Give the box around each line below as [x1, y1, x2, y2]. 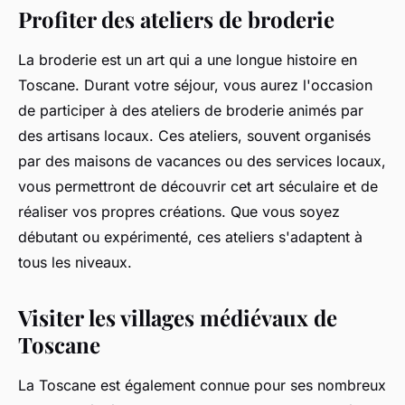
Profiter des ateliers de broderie [18, 5, 334, 34]
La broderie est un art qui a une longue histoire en [18, 51, 357, 70]
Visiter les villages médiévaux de [18, 303, 337, 333]
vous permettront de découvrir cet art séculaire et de [18, 177, 378, 196]
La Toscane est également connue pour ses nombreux [18, 376, 386, 395]
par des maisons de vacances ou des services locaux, [18, 152, 386, 171]
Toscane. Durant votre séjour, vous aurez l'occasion [18, 76, 372, 95]
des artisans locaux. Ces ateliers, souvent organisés [18, 127, 371, 146]
